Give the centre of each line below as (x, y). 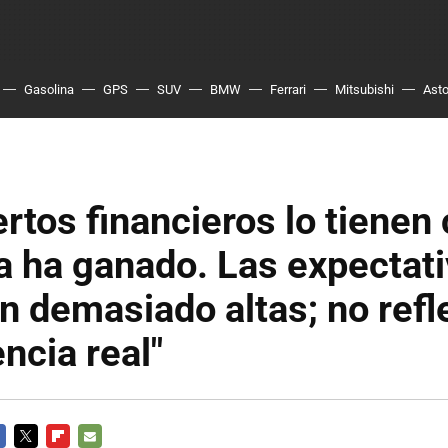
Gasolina (49, 89)
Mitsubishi (364, 89)
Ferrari (288, 89)
